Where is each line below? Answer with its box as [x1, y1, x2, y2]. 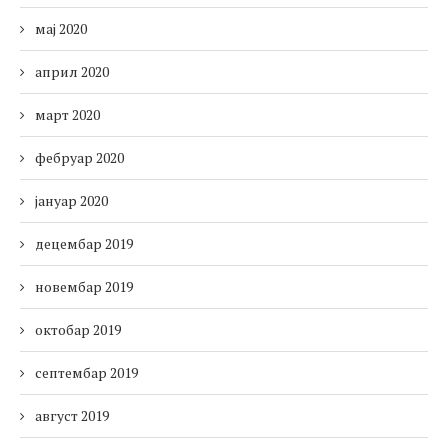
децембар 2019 [35, 234, 133, 254]
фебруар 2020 [35, 148, 124, 168]
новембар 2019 [35, 277, 133, 297]
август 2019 [35, 406, 109, 426]
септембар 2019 [35, 363, 138, 383]
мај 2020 [35, 19, 87, 39]
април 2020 [35, 62, 109, 82]
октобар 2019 [35, 320, 121, 340]
